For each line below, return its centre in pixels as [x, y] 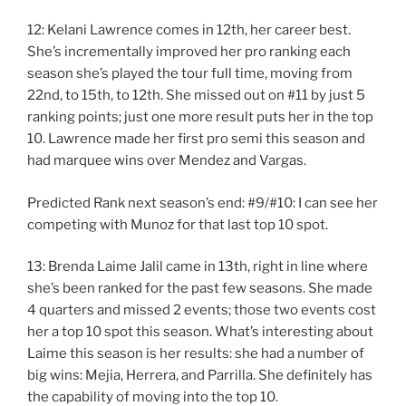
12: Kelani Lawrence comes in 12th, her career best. [189, 30]
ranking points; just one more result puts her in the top [200, 117]
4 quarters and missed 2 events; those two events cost [202, 310]
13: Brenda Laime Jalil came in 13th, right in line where [198, 267]
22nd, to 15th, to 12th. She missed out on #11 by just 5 [196, 96]
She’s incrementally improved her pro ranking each [189, 52]
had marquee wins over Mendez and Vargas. [167, 161]
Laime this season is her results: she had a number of [196, 354]
